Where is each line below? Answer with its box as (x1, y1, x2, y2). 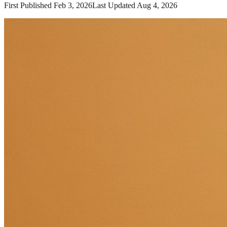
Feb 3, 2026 (54, 1, 92, 10)
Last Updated (92, 1, 137, 10)
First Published (4, 1, 54, 10)
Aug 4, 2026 (137, 1, 177, 10)
